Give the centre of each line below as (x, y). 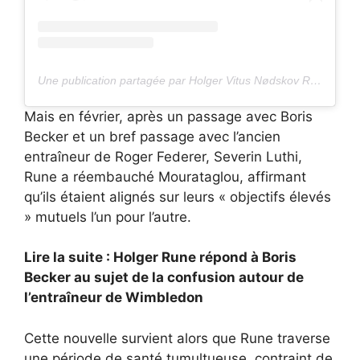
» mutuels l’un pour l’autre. (108, 217)
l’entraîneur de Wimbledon (114, 298)
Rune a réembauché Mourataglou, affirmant (165, 176)
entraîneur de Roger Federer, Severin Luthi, (163, 156)
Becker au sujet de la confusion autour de (164, 278)
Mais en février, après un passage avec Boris (168, 116)
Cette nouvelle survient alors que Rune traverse (177, 338)
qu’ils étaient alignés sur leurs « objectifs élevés (178, 196)
